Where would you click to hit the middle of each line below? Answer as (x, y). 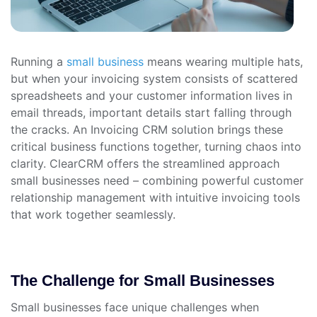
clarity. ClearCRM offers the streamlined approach (145, 164)
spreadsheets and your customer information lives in (151, 96)
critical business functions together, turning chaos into (156, 147)
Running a (39, 62)
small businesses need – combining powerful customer (157, 181)
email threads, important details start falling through (151, 113)
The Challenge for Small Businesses (143, 281)
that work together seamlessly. (93, 215)
